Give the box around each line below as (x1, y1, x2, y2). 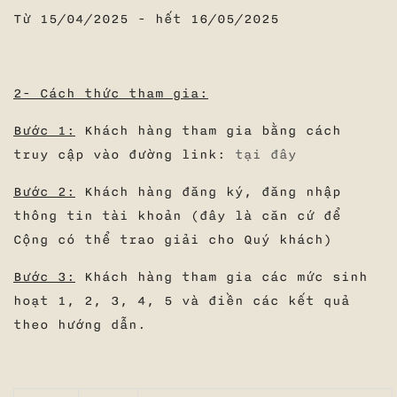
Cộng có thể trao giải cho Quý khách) (13, 233, 332, 247)
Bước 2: (13, 185, 75, 199)
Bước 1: (13, 124, 75, 138)
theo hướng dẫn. (13, 318, 155, 332)
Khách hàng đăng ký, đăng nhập (75, 185, 341, 199)
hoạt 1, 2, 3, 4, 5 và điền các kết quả (13, 294, 350, 308)
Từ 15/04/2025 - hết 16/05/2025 (13, 12, 279, 27)
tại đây (235, 148, 306, 162)
